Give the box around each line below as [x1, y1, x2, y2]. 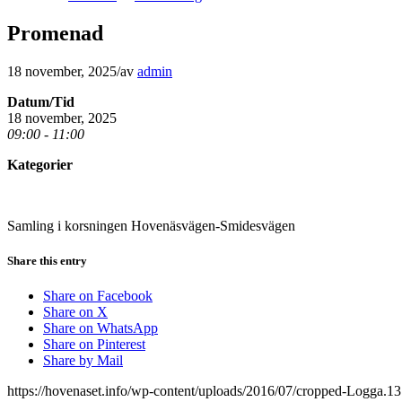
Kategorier [7, 156, 73, 172]
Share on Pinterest [43, 336, 145, 353]
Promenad [7, 21, 103, 45]
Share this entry [7, 253, 87, 267]
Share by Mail [43, 353, 123, 369]
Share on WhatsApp [43, 320, 158, 336]
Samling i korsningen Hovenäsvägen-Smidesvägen [7, 217, 295, 233]
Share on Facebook [43, 288, 153, 304]
